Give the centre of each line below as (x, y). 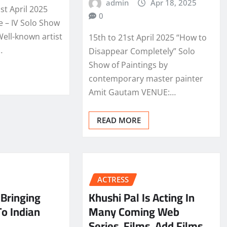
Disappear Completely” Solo (142, 51)
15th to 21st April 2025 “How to (147, 37)
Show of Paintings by (128, 65)
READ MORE (119, 120)
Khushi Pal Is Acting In (141, 198)
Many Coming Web (134, 212)
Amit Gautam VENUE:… (132, 92)
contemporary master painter (146, 78)
